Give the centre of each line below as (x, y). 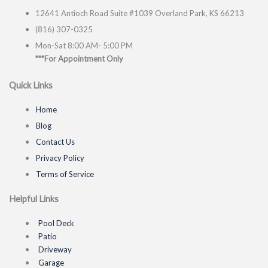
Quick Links (31, 85)
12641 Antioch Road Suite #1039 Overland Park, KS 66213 (139, 13)
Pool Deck (56, 223)
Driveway (55, 249)
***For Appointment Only (79, 58)
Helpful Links (34, 199)
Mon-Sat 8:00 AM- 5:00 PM (84, 45)
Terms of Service (65, 174)
